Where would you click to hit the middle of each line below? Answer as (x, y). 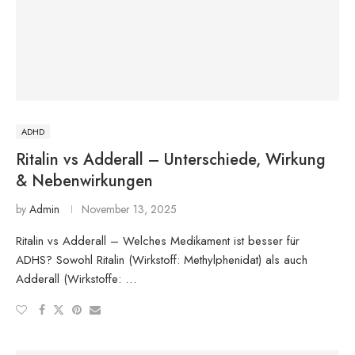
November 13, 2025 (129, 209)
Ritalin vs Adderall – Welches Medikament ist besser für (158, 240)
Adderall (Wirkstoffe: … (76, 279)
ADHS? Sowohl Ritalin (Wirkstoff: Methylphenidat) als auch (162, 260)
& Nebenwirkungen (84, 181)
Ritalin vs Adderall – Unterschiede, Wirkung (171, 159)
